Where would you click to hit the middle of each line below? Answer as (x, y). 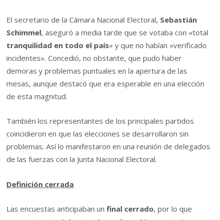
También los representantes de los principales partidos (100, 121)
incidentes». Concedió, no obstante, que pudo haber (94, 58)
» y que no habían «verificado (158, 45)
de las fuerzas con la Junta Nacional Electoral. (82, 159)
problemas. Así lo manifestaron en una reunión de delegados (109, 147)
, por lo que (173, 209)
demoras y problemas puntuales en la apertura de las (97, 71)
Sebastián (179, 20)
